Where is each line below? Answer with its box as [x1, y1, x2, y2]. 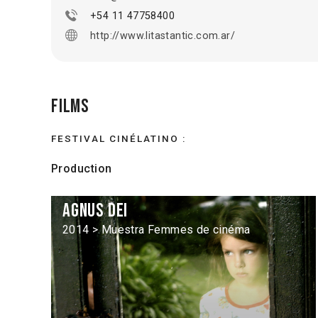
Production [51, 161, 112, 175]
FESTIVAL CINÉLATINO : [51, 132, 186, 144]
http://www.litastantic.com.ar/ [90, 29, 235, 42]
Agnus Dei [62, 199, 128, 222]
